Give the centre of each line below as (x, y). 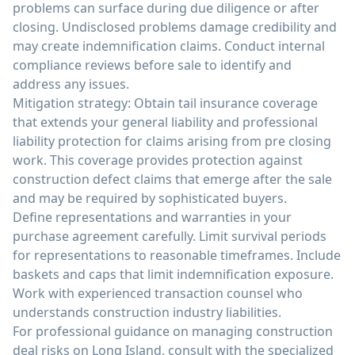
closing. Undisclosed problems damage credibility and (175, 27)
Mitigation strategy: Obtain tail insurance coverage (165, 103)
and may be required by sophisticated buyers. (150, 198)
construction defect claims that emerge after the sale (172, 179)
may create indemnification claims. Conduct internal (169, 46)
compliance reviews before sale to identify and (152, 65)
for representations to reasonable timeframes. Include (177, 255)
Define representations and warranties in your (152, 217)
